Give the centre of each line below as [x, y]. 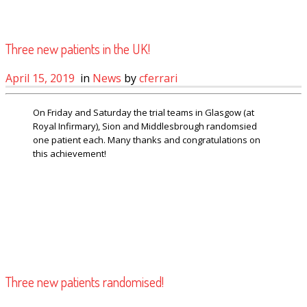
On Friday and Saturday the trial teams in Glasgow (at [144, 113]
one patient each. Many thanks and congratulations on [147, 140]
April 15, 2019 [40, 78]
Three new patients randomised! [85, 281]
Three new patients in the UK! [78, 48]
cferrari [158, 78]
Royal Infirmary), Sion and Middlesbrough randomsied [145, 126]
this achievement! [70, 154]
